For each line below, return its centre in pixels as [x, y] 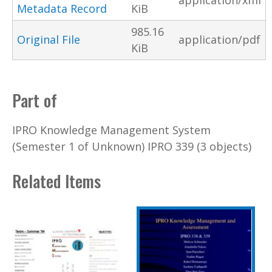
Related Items [56, 181]
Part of [35, 100]
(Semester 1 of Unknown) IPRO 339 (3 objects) [132, 147]
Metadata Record [62, 9]
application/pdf [219, 40]
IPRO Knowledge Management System [111, 130]
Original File [49, 40]
